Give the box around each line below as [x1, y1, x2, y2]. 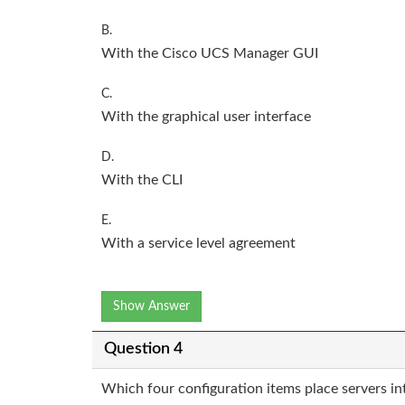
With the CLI [101, 172, 183, 187]
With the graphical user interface [101, 108, 311, 124]
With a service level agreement [101, 235, 296, 250]
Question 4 [103, 341, 183, 358]
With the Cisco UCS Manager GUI [101, 45, 318, 61]
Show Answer [113, 299, 190, 313]
